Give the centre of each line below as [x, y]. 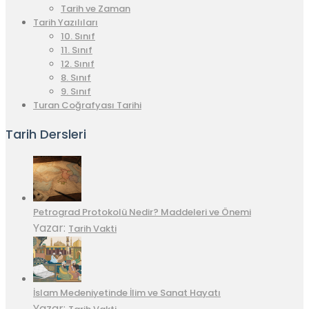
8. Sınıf [76, 78]
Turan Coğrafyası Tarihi [87, 106]
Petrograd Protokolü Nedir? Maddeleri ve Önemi [142, 212]
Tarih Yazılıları [66, 23]
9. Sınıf [76, 92]
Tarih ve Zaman [96, 9]
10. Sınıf [78, 37]
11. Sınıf [77, 50]
